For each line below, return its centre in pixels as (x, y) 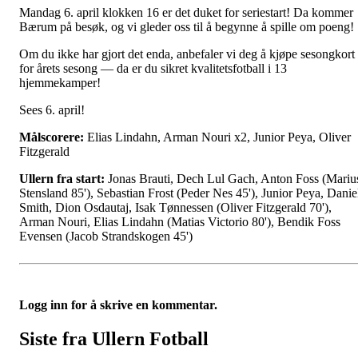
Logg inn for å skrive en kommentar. (118, 305)
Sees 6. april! (52, 110)
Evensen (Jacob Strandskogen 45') (106, 237)
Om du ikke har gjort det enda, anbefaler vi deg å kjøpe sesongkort (187, 54)
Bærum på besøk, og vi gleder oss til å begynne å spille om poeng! (187, 27)
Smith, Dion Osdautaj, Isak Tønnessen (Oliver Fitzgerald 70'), (175, 208)
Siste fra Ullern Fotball (114, 338)
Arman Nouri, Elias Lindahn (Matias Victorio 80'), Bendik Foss (180, 222)
